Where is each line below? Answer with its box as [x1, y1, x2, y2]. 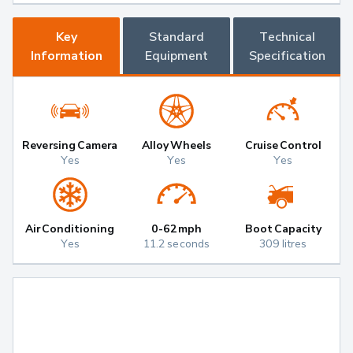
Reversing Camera [22, 138, 117, 152]
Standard [149, 28, 204, 45]
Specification [248, 47, 325, 64]
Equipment [145, 47, 208, 64]
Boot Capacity [244, 221, 322, 236]
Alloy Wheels [141, 138, 212, 152]
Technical [258, 28, 315, 45]
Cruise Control [244, 138, 322, 152]
